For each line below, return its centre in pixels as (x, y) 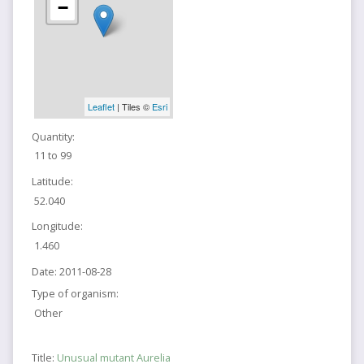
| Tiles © (133, 107)
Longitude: (57, 226)
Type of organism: (75, 294)
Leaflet (101, 107)
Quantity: (53, 136)
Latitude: (52, 181)
